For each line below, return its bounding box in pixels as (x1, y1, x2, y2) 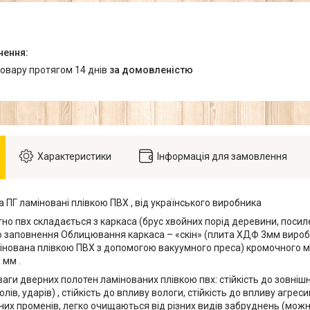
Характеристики (37, 151, 111, 163)
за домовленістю (109, 64, 193, 76)
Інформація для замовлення (157, 151, 287, 163)
